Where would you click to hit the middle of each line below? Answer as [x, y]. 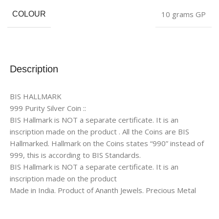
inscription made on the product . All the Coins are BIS [99, 131]
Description [34, 69]
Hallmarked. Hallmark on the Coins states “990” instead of [107, 143]
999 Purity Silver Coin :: [48, 108]
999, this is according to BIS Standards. [75, 155]
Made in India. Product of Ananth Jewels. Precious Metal [103, 190]
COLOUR [29, 14]
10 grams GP [184, 14]
